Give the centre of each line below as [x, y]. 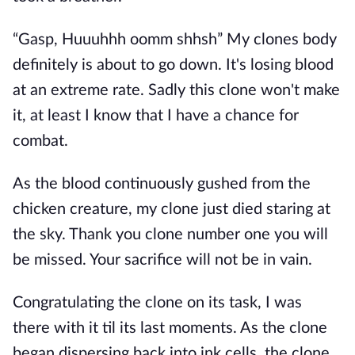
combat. [40, 141]
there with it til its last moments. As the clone [170, 328]
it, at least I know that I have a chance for [156, 116]
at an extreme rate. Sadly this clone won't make [176, 90]
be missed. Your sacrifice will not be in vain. [162, 260]
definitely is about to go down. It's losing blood [173, 65]
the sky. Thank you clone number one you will [170, 235]
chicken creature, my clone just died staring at [172, 209]
